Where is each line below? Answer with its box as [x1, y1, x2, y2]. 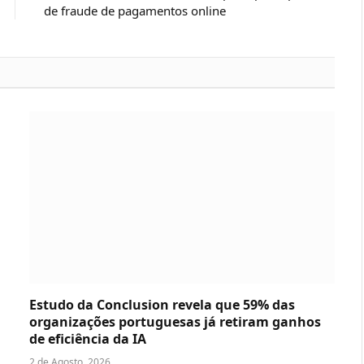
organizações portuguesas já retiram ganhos [29, 312, 321, 331]
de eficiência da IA [29, 329, 146, 348]
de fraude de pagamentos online [44, 2, 226, 19]
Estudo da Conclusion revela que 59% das [29, 295, 295, 314]
